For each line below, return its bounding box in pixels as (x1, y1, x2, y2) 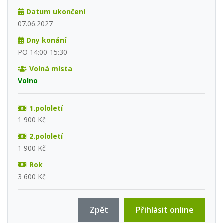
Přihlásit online (136, 204, 194, 215)
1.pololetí (29, 103, 63, 112)
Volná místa (29, 63, 72, 73)
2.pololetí (29, 131, 63, 141)
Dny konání (26, 35, 66, 45)
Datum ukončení (26, 6, 85, 16)
